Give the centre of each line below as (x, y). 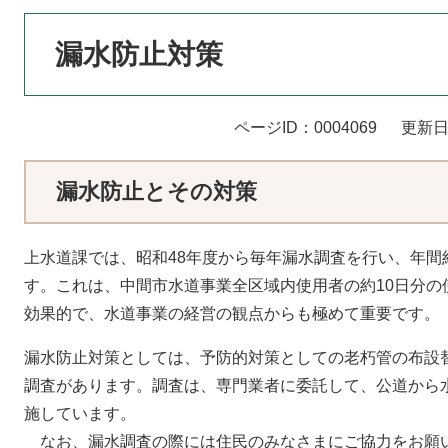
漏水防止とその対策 (156, 191)
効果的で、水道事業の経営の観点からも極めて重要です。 (232, 313)
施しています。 (80, 413)
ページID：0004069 (305, 127)
